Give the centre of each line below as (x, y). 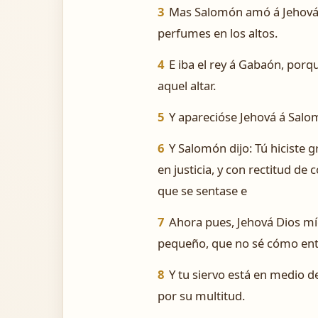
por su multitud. (201, 296)
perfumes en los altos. (218, 33)
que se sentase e (202, 191)
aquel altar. (187, 86)
